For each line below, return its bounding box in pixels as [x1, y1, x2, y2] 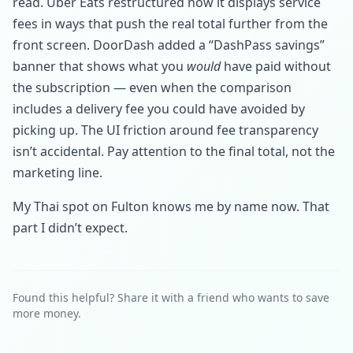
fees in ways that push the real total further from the [13, 15, 328, 32]
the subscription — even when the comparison [13, 79, 292, 96]
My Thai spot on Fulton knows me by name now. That [13, 198, 329, 215]
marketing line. [13, 164, 102, 181]
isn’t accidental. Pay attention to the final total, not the [13, 143, 335, 160]
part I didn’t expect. [13, 219, 128, 236]
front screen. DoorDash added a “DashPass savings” [13, 36, 325, 54]
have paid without [221, 58, 331, 75]
